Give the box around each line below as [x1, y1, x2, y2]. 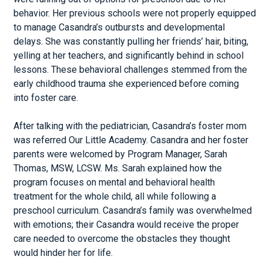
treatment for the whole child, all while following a [14, 191, 217, 202]
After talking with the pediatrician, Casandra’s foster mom [14, 120, 247, 131]
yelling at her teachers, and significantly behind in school [14, 50, 244, 61]
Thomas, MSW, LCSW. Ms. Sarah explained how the [14, 163, 222, 174]
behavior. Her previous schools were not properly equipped [14, 8, 257, 19]
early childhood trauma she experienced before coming [14, 78, 240, 89]
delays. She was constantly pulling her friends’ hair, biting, [14, 36, 249, 47]
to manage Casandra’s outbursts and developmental [14, 22, 225, 33]
